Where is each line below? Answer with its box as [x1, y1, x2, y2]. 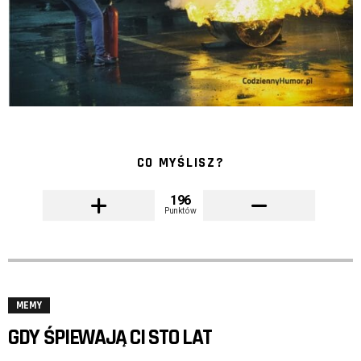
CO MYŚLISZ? [136, 154, 225, 172]
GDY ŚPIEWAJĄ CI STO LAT [8, 324, 212, 352]
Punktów [164, 205, 197, 216]
